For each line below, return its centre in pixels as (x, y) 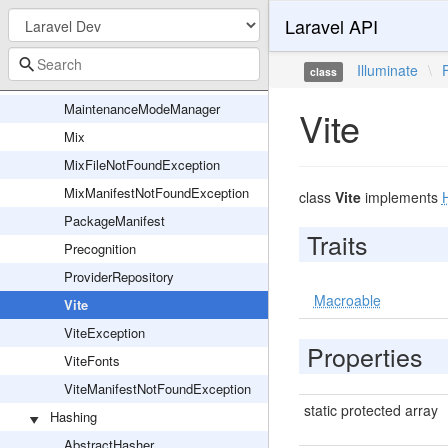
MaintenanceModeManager (142, 108)
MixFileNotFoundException (142, 164)
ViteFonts (92, 360)
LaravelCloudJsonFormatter (143, 80)
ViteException (104, 332)
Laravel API (331, 26)
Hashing (73, 416)
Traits (337, 244)
